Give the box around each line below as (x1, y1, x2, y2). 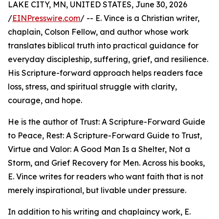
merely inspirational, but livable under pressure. (8, 185, 186, 196)
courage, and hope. (8, 95, 82, 106)
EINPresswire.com (12, 13, 80, 23)
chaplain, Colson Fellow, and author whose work (8, 27, 189, 37)
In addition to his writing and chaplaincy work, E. (8, 207, 191, 217)
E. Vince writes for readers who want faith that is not (8, 172, 203, 182)
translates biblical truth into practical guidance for (8, 41, 198, 51)
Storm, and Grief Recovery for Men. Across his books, (8, 158, 205, 168)
